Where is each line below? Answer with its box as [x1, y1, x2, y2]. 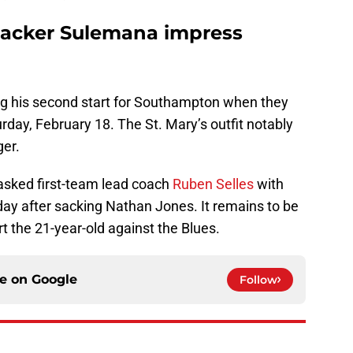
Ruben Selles [173, 176, 254, 193]
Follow [240, 273, 277, 288]
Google [32, 272, 77, 288]
